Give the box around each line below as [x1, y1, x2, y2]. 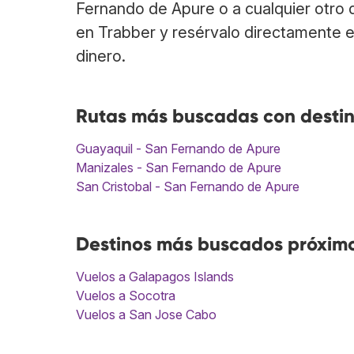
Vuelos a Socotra [76, 288, 175, 304]
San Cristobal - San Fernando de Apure [76, 179, 299, 195]
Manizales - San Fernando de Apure [76, 160, 281, 176]
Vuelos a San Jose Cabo [76, 307, 217, 323]
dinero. [76, 47, 126, 66]
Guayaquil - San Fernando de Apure [76, 141, 281, 157]
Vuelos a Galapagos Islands [76, 269, 234, 285]
